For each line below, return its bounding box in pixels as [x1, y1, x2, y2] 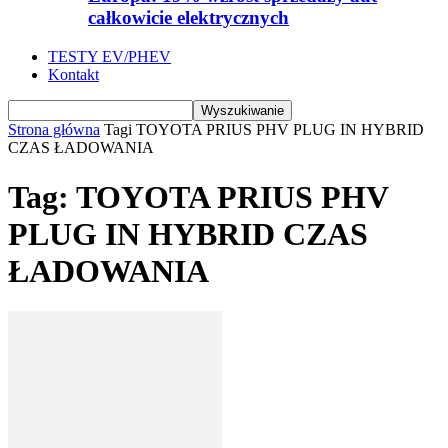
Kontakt [48, 66, 99, 84]
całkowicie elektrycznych [88, 7, 289, 29]
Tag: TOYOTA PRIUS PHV [8, 178, 388, 215]
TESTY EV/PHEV [48, 48, 171, 66]
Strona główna [8, 121, 100, 139]
